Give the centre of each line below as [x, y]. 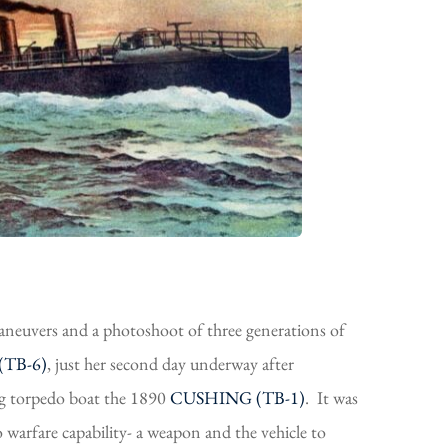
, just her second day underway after [170, 363]
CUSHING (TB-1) [237, 397]
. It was [331, 397]
